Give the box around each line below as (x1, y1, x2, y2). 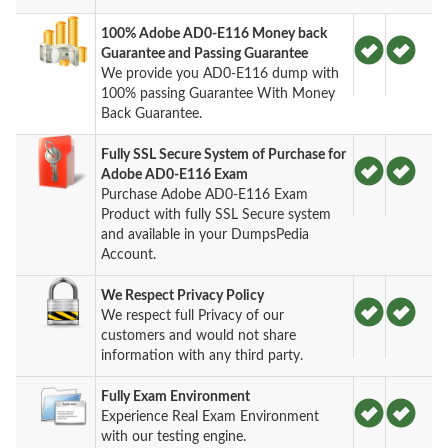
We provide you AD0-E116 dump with (101, 66, 340, 81)
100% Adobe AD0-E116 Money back (101, 26, 328, 41)
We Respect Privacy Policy (101, 288, 265, 303)
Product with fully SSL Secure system (101, 207, 332, 222)
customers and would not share (101, 328, 297, 343)
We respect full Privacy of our (101, 308, 285, 323)
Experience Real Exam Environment (101, 409, 320, 424)
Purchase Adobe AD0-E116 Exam (101, 187, 309, 202)
